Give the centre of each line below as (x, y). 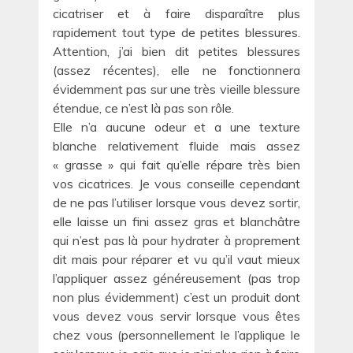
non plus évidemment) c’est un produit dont (176, 297)
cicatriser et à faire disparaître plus (176, 14)
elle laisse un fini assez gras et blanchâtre (176, 222)
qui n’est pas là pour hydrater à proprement (176, 241)
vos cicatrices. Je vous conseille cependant (176, 184)
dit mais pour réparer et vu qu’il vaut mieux (176, 260)
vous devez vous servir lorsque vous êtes (176, 316)
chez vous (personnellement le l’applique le (176, 335)
